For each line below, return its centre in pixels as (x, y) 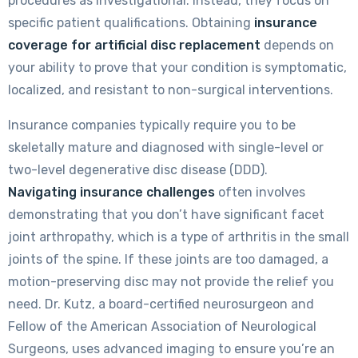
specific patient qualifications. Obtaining (131, 23)
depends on (297, 46)
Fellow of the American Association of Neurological (162, 327)
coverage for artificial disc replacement (134, 46)
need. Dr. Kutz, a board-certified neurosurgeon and (161, 304)
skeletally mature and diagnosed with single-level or (166, 148)
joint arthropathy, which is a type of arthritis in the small (179, 237)
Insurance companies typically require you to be (152, 125)
